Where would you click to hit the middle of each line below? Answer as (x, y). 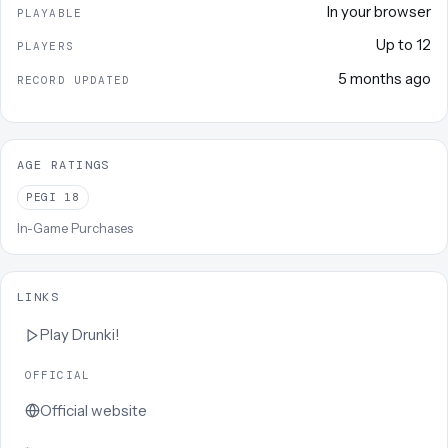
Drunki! (96, 335)
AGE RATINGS (63, 164)
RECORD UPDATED (74, 79)
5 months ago (384, 78)
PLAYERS (45, 46)
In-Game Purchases (75, 228)
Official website (93, 410)
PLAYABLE (49, 12)
